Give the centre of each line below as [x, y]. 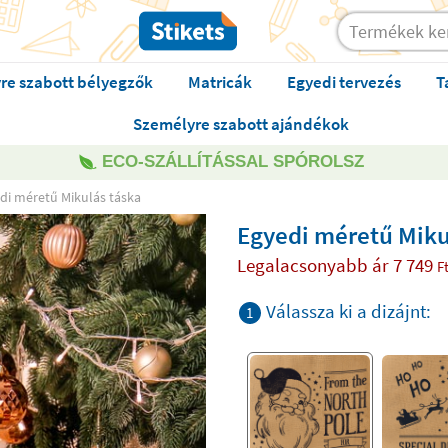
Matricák [219, 82]
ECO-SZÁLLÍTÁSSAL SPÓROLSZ [233, 161]
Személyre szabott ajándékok [241, 124]
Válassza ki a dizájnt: [348, 311]
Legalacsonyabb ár [314, 265]
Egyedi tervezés [343, 82]
